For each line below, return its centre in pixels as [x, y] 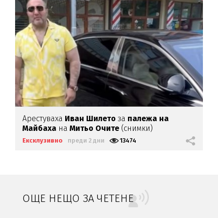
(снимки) [136, 128]
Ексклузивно [43, 141]
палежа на [148, 119]
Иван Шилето [91, 119]
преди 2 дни [86, 141]
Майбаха [40, 128]
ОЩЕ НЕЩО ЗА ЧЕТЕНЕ [78, 199]
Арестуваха [44, 119]
